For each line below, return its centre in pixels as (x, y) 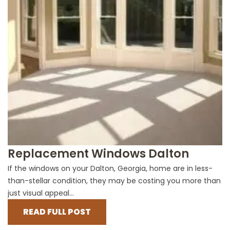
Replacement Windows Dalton (98, 154)
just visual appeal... (41, 193)
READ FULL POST (57, 212)
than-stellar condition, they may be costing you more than (114, 181)
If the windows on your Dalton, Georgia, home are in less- (110, 169)
